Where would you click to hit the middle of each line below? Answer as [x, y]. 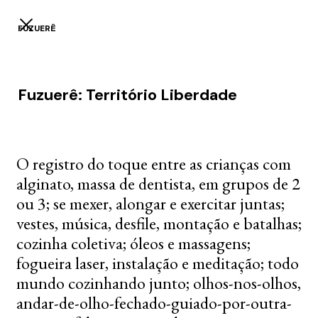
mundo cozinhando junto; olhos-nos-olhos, [159, 283]
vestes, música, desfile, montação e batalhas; [159, 223]
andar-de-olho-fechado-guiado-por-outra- [154, 303]
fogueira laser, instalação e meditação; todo [158, 263]
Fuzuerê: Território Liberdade [127, 95]
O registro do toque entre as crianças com [154, 164]
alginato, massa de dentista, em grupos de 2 [158, 183]
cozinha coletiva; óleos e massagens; [133, 243]
